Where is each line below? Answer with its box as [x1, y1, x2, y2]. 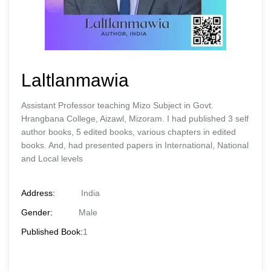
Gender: [21, 207, 53, 217]
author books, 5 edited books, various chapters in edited [21, 127, 236, 137]
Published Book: [21, 227, 83, 237]
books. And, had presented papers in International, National [21, 140, 249, 150]
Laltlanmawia [21, 70, 129, 90]
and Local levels [21, 154, 83, 163]
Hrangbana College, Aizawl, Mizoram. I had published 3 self [21, 114, 249, 123]
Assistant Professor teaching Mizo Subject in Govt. [21, 100, 214, 110]
